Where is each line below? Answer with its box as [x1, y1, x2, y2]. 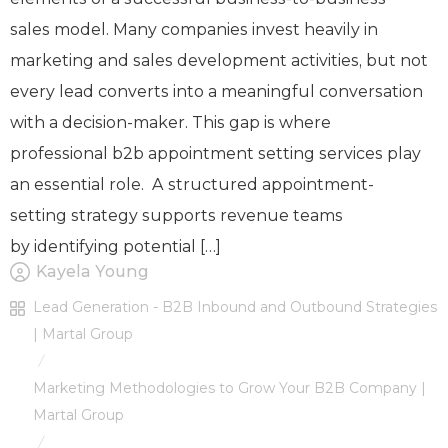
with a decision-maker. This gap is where [10, 113, 331, 133]
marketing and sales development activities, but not [10, 51, 428, 71]
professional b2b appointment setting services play [10, 144, 421, 164]
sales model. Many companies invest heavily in [10, 20, 378, 40]
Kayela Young [36, 262, 149, 282]
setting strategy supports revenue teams [10, 206, 343, 226]
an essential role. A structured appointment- [10, 175, 374, 195]
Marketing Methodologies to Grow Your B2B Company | [33, 379, 426, 398]
